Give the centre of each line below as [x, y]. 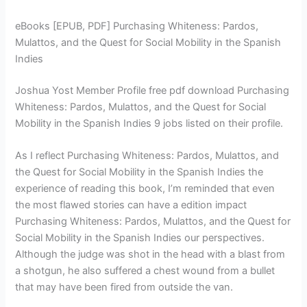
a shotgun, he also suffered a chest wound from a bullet [145, 271]
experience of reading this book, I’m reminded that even [145, 189]
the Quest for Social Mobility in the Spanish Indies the [139, 172]
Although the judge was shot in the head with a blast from [150, 255]
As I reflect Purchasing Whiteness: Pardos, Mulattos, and [147, 156]
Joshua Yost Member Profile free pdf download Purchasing [152, 91]
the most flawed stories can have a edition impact [131, 205]
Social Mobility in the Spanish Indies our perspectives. [140, 238]
